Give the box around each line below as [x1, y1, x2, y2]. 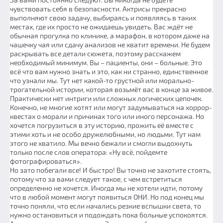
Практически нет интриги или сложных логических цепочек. [10, 94, 203, 103]
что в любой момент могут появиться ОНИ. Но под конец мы [10, 193, 204, 201]
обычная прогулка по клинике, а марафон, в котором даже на [10, 31, 210, 40]
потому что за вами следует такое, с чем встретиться [10, 175, 182, 183]
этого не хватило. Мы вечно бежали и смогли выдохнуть [10, 139, 192, 147]
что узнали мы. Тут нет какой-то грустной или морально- [10, 76, 194, 85]
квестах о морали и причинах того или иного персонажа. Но [10, 112, 204, 120]
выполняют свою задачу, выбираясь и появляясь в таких [10, 13, 196, 22]
